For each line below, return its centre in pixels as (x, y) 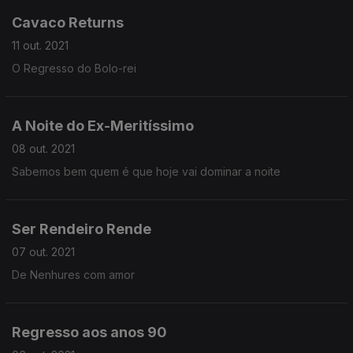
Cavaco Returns (68, 22)
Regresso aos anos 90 (89, 332)
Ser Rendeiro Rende (82, 229)
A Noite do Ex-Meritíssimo (103, 126)
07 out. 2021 (43, 252)
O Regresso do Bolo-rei (74, 68)
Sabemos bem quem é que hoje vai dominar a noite (146, 171)
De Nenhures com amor (73, 275)
